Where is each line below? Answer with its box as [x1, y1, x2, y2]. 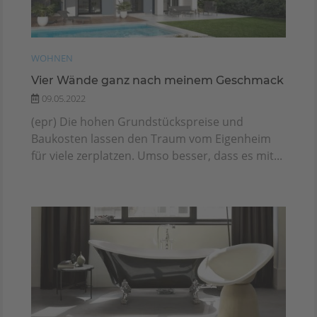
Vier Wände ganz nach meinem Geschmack [31, 74, 284, 88]
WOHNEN [31, 52, 73, 65]
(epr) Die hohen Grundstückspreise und [31, 114, 243, 130]
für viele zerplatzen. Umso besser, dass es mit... [31, 148, 282, 164]
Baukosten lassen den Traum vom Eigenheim [31, 131, 271, 147]
